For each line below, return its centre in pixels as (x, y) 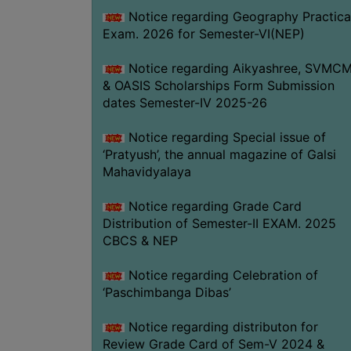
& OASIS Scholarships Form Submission (218, 85)
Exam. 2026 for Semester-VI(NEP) (203, 33)
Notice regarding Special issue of (225, 137)
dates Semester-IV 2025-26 (185, 102)
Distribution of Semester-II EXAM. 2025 (219, 223)
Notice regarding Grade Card (213, 206)
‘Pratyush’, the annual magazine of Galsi (219, 154)
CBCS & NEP (140, 240)
